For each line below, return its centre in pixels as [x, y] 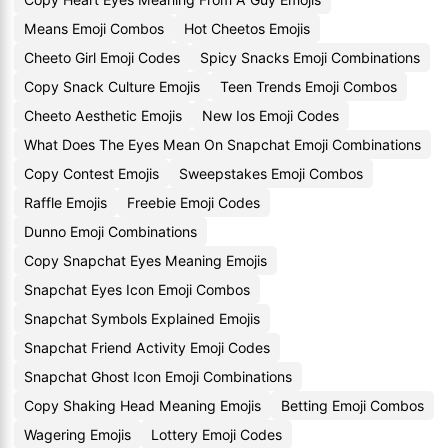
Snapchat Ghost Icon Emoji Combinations [158, 376]
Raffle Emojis [65, 202]
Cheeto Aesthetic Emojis [103, 115]
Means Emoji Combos [94, 28]
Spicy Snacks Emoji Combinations [310, 57]
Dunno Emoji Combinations [110, 231]
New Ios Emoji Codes [270, 115]
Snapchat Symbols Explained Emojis [142, 318]
